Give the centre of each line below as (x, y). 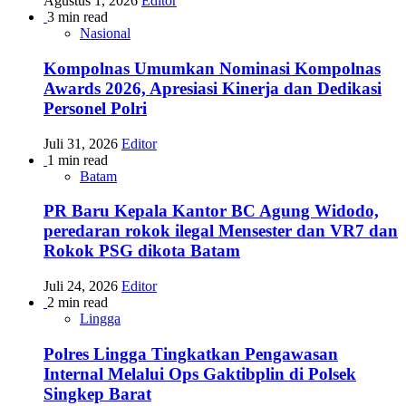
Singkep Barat (97, 393)
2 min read (77, 303)
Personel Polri (95, 108)
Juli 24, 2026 (82, 286)
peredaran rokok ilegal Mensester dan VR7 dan (221, 231)
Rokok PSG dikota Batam (142, 251)
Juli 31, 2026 (82, 143)
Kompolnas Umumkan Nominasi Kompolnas (212, 68)
